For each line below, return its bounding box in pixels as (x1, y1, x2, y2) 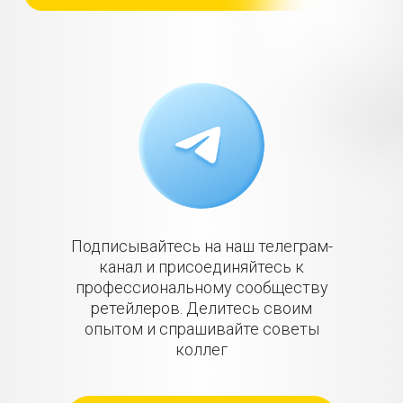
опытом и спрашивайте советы (84, 319, 319, 338)
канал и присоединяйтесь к (99, 257, 304, 276)
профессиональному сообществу (75, 278, 328, 297)
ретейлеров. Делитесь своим (91, 299, 312, 318)
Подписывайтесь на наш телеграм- (70, 237, 333, 255)
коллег (175, 340, 228, 359)
